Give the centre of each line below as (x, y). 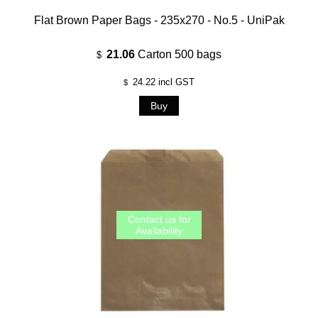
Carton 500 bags (180, 54)
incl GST (175, 82)
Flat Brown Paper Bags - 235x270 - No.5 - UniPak (159, 20)
